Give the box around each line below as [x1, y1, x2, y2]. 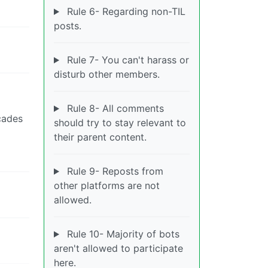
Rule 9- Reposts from [63, 165, 163, 177]
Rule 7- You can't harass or [63, 54, 189, 66]
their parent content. [54, 131, 147, 143]
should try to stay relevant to [54, 117, 186, 129]
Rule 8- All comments [63, 102, 164, 114]
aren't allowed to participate [54, 242, 183, 254]
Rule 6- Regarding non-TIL [63, 5, 185, 17]
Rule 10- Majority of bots [63, 228, 179, 240]
